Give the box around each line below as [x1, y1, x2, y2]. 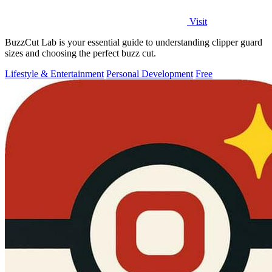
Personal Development [106, 68, 193, 79]
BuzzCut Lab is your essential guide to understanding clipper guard [5, 36, 262, 47]
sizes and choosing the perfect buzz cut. [5, 47, 156, 58]
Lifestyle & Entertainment [5, 68, 104, 79]
